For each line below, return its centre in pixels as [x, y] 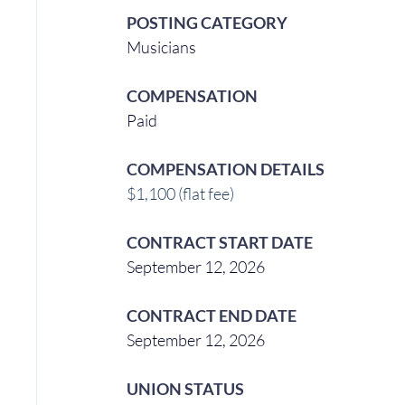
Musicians [163, 47]
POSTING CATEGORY [207, 23]
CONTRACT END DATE [212, 316]
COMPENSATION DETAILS [226, 170]
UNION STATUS [186, 389]
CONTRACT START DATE [220, 243]
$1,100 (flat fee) [181, 194]
